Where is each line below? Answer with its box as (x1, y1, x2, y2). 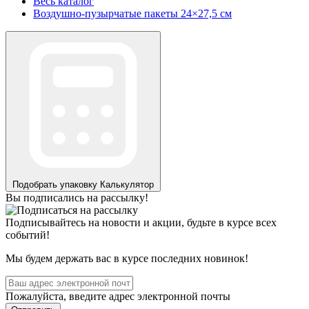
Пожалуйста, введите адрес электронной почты (6, 290, 230, 302)
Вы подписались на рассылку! (6, 191, 148, 203)
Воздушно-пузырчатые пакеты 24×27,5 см (33, 7, 232, 19)
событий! (6, 228, 50, 241)
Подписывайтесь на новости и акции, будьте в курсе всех (6, 216, 277, 228)
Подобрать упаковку (12, 179, 97, 190)
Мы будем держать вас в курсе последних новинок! (6, 252, 248, 264)
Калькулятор (100, 179, 154, 190)
